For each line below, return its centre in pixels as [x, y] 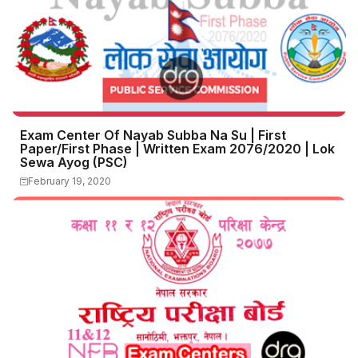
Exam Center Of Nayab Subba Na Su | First [153, 135]
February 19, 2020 [70, 181]
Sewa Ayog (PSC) [74, 162]
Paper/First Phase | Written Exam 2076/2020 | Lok [177, 149]
